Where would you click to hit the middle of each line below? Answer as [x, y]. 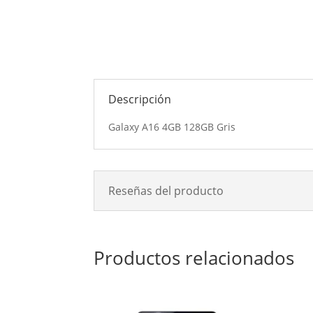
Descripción [140, 100]
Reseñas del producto [166, 190]
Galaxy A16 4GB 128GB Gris [172, 127]
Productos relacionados [194, 257]
